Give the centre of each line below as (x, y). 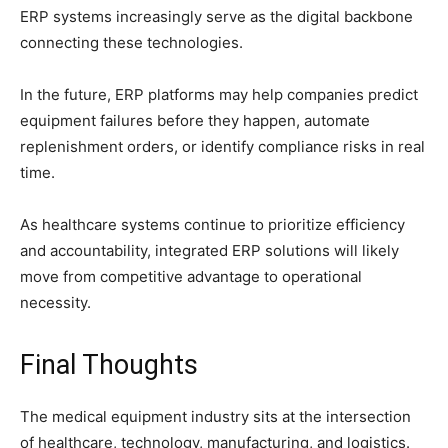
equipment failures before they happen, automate (195, 121)
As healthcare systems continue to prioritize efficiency (212, 225)
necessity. (55, 303)
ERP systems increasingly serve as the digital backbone (216, 17)
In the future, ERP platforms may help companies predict (219, 95)
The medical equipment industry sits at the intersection (215, 417)
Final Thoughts (109, 365)
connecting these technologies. (131, 43)
